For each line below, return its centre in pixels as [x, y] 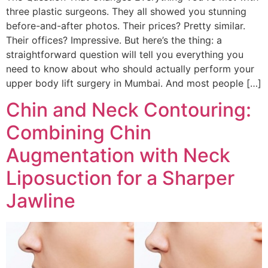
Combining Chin [79, 133]
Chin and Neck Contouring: [129, 110]
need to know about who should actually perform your [130, 68]
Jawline [41, 201]
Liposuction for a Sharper [120, 178]
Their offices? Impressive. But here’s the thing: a [114, 40]
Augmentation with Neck [118, 156]
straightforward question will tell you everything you [125, 54]
